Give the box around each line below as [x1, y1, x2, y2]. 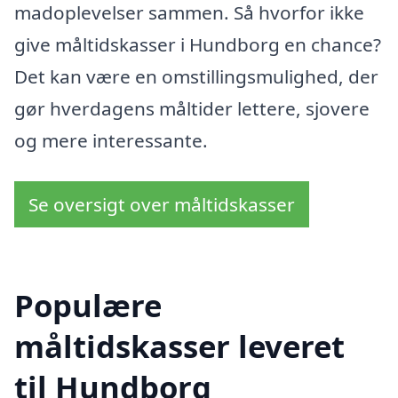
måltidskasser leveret [14, 324, 345, 367]
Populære [14, 283, 162, 326]
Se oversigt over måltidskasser [28, 191, 295, 217]
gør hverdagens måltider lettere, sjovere [14, 96, 370, 122]
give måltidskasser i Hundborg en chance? [14, 32, 381, 58]
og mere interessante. [14, 128, 208, 154]
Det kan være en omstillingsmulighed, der [14, 64, 378, 90]
